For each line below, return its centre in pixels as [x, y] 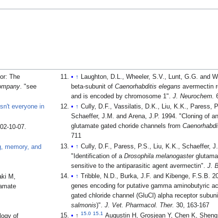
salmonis [84, 205]
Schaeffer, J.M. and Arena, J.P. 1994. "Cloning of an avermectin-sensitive [117, 117]
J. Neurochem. [194, 97]
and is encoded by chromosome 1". [122, 97]
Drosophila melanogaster [159, 156]
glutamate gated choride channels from [127, 126]
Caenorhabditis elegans [148, 87]
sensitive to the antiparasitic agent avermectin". [139, 166]
